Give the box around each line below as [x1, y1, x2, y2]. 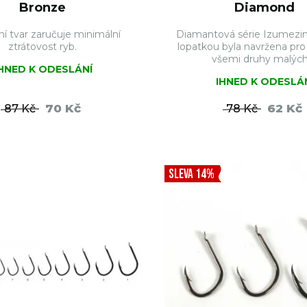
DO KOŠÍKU [52, 142, 109, 154]
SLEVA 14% [169, 167, 214, 182]
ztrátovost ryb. [8, 40, 77, 53]
